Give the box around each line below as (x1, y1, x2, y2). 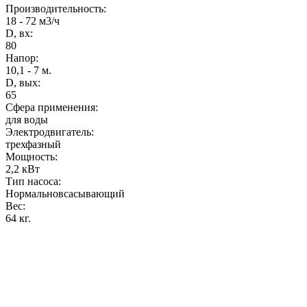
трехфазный (5, 138, 61, 150)
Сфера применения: (5, 101, 98, 113)
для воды (5, 113, 48, 125)
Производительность (5, 2, 103, 14)
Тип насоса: (5, 175, 61, 187)
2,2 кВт (5, 162, 40, 175)
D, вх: (5, 27, 33, 39)
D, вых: (5, 76, 40, 88)
